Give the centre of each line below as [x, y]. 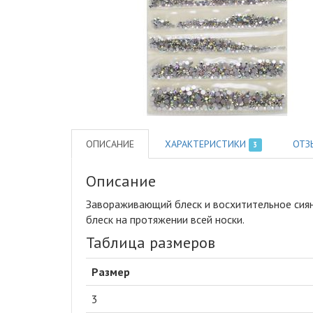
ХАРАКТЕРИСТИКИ [207, 144]
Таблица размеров [151, 242]
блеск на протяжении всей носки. [165, 219]
